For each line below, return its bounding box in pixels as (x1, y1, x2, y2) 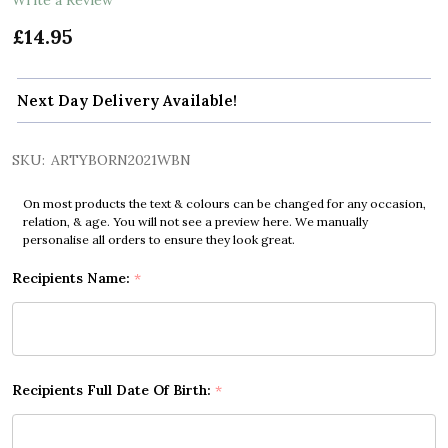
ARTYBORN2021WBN (51, 151, 191, 170)
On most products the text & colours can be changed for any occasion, (22, 196, 426, 212)
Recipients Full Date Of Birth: (12, 381, 215, 400)
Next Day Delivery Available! (17, 91, 237, 111)
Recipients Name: (12, 269, 134, 288)
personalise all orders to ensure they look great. (22, 232, 295, 248)
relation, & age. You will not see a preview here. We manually (22, 214, 368, 230)
